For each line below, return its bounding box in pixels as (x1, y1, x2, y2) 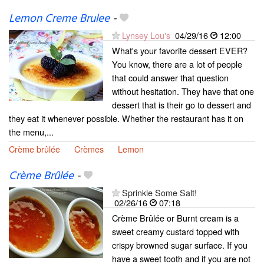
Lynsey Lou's (122, 29, 170, 42)
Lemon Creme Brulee (9, 10, 110, 28)
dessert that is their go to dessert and (112, 98, 251, 111)
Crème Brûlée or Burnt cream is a (112, 212, 239, 225)
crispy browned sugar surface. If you (112, 239, 247, 252)
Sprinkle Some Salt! (122, 186, 197, 199)
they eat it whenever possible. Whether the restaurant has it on (9, 112, 243, 125)
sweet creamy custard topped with (112, 225, 239, 238)
